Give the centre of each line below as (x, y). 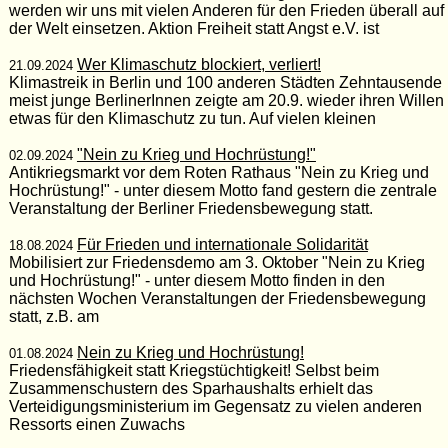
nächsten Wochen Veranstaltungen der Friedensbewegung (217, 298)
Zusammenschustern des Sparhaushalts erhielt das (190, 388)
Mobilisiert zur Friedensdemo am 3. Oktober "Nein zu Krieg (216, 262)
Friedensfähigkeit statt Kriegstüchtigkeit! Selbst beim (193, 370)
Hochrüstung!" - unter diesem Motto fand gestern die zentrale (222, 190)
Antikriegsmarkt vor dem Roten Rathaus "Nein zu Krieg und (218, 172)
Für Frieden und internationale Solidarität (222, 244)
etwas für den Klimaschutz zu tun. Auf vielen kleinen (192, 118)
